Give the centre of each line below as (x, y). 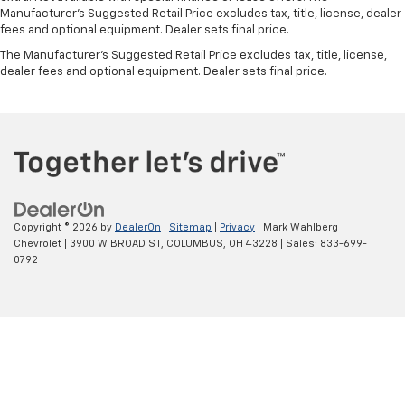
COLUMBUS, (195, 244)
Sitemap (190, 228)
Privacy (237, 228)
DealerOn (138, 228)
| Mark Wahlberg (297, 228)
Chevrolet (38, 244)
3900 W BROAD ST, (115, 244)
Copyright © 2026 (57, 228)
